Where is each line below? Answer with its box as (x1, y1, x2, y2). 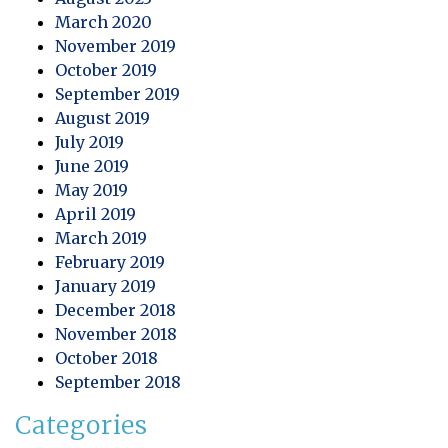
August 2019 (55, 107, 150, 128)
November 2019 (55, 35, 176, 56)
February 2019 (55, 251, 165, 272)
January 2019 (55, 275, 156, 296)
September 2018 (55, 371, 181, 392)
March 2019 (55, 227, 147, 248)
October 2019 (55, 59, 157, 80)
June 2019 (55, 155, 129, 176)
